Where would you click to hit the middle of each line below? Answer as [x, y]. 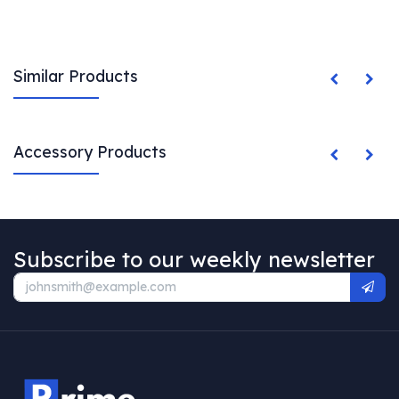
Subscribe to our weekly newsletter [194, 259]
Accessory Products [90, 152]
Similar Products [76, 76]
